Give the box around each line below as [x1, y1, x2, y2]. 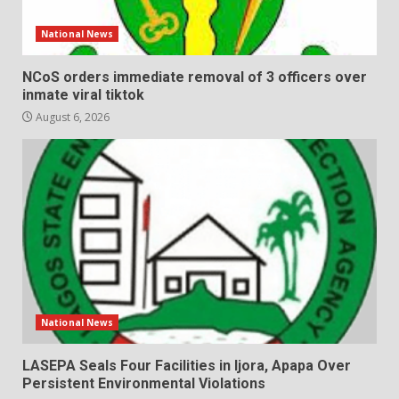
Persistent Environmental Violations [22, 374, 265, 392]
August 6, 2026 [33, 109, 110, 125]
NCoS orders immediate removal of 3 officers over [22, 68, 367, 85]
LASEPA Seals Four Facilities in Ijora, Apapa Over [22, 356, 351, 374]
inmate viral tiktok [22, 85, 144, 103]
